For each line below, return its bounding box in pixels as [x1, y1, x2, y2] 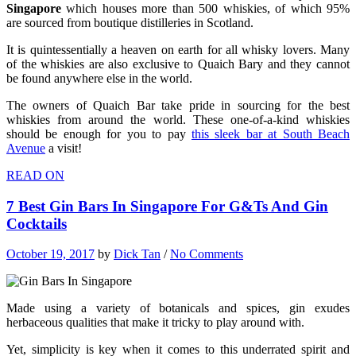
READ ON [6, 168, 64, 182]
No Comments [170, 247, 243, 261]
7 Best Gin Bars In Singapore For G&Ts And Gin [6, 197, 328, 215]
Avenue [6, 141, 45, 155]
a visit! [45, 141, 82, 155]
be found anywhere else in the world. [6, 71, 192, 85]
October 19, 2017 [6, 247, 95, 261]
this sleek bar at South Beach [191, 126, 350, 141]
